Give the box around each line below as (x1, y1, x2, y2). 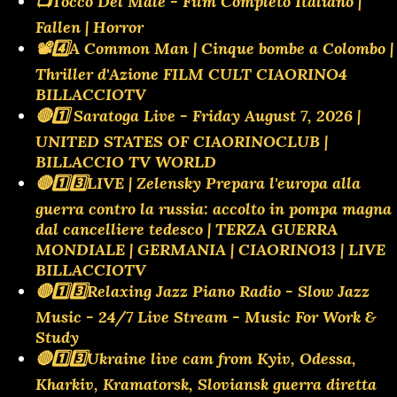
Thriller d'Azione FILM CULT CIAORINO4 (35, 63, 347, 84)
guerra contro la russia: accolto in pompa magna (35, 198, 392, 219)
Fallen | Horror (35, 16, 144, 37)
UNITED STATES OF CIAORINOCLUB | (35, 130, 328, 152)
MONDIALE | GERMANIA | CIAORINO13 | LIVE (35, 238, 385, 260)
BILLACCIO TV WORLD (35, 151, 216, 172)
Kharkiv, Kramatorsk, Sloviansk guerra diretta (35, 373, 377, 394)
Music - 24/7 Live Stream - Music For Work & (35, 306, 376, 327)
